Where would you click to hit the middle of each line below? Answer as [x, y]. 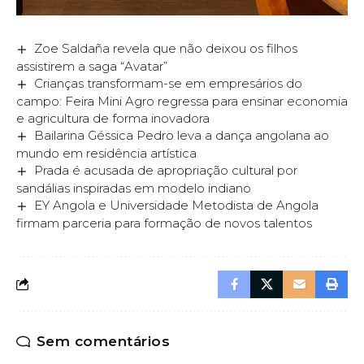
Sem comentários [103, 341]
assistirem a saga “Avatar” [92, 66]
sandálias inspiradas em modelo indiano [134, 188]
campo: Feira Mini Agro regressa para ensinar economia [182, 101]
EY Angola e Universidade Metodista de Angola [177, 205]
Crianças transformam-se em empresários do [169, 83]
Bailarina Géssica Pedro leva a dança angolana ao [182, 135]
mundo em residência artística [106, 153]
